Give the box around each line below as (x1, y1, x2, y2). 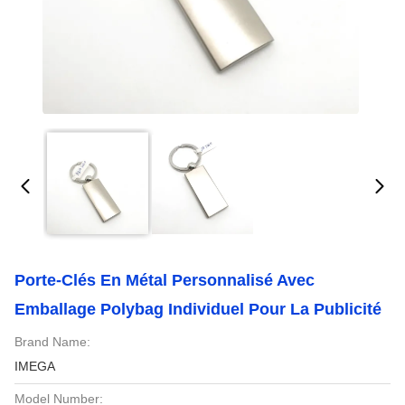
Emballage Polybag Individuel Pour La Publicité (14, 300, 381, 318)
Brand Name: (14, 334, 90, 349)
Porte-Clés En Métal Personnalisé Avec (14, 271, 315, 289)
